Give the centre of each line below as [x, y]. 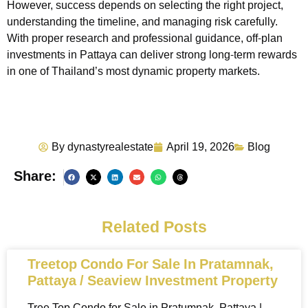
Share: [35, 176]
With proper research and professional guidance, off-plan [145, 38]
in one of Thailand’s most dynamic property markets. [133, 71]
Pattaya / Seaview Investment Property [153, 281]
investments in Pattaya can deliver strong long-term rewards [152, 55]
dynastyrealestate [110, 147]
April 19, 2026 [200, 147]
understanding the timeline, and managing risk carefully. [142, 22]
